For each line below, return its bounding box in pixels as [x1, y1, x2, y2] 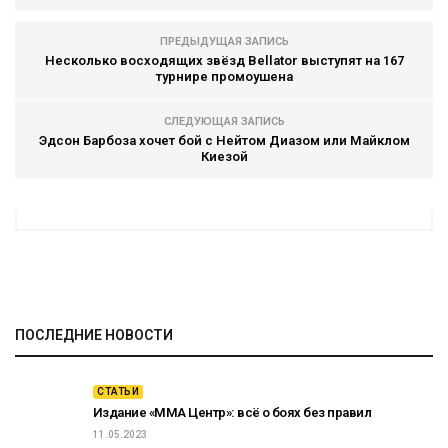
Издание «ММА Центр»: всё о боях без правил [93, 405, 372, 420]
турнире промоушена [155, 69, 293, 84]
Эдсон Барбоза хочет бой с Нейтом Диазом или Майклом [38, 133, 410, 148]
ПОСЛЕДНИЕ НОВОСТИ [15, 327, 173, 343]
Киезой [200, 149, 248, 164]
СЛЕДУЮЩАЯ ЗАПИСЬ [163, 115, 285, 128]
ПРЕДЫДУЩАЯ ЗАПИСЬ [159, 35, 289, 48]
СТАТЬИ [97, 386, 139, 397]
